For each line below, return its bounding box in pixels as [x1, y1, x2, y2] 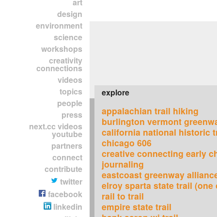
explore [102, 87, 129, 98]
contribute [45, 163, 82, 174]
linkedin [51, 201, 82, 212]
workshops [41, 43, 82, 54]
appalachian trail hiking [102, 105, 199, 117]
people [57, 97, 82, 108]
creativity [49, 55, 82, 66]
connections [36, 62, 82, 74]
